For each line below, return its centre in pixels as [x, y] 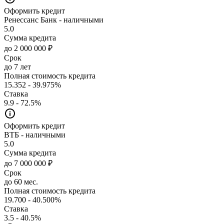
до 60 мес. [21, 181]
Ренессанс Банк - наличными [54, 19]
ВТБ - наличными [35, 134]
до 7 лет [17, 66]
